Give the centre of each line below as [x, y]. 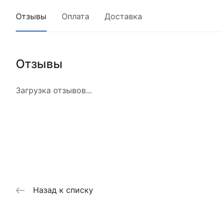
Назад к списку [63, 190]
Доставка [123, 16]
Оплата [75, 16]
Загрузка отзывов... [54, 90]
